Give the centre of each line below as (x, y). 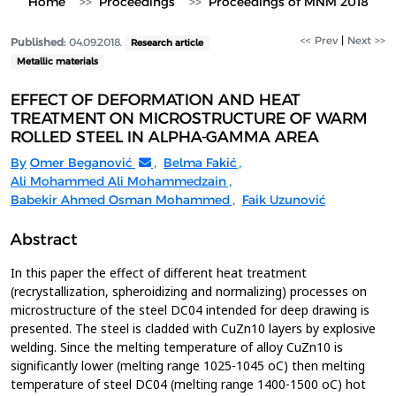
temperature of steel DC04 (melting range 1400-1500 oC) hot (188, 384)
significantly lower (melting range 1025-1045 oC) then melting (188, 366)
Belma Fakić (200, 163)
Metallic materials (57, 61)
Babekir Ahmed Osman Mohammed (120, 200)
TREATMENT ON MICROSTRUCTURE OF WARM (189, 118)
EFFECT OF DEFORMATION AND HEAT (155, 100)
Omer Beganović (81, 163)
